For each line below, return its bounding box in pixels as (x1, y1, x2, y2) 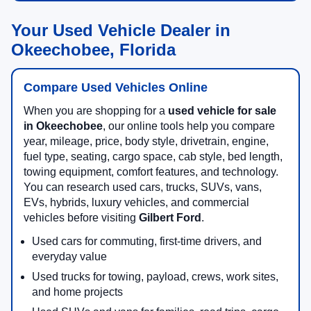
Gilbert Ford (139, 212, 201, 224)
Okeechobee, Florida (11, 40, 176, 60)
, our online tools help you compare (103, 120, 275, 133)
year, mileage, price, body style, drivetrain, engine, (24, 135, 269, 148)
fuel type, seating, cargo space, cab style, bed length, (24, 151, 283, 163)
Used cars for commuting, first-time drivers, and (32, 235, 262, 248)
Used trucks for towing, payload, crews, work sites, (32, 271, 278, 283)
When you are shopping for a (24, 105, 168, 117)
